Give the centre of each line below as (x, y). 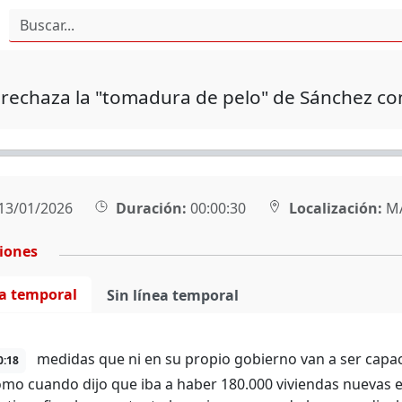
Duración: (151, 208)
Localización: (335, 208)
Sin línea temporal (172, 295)
